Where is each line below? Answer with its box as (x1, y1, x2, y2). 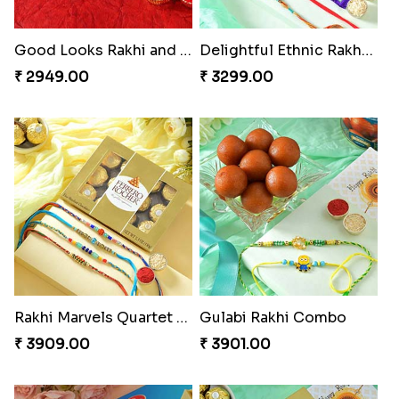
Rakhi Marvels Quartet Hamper (175, 308, 188, 328)
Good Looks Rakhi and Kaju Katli (179, 41, 191, 61)
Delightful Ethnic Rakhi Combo (361, 41, 373, 61)
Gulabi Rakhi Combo (199, 308, 346, 328)
